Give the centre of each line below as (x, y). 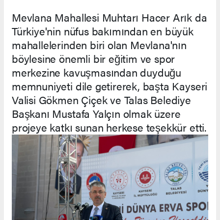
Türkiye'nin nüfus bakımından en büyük (103, 31)
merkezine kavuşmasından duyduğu (97, 72)
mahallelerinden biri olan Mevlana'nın (99, 45)
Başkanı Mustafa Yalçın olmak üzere (96, 113)
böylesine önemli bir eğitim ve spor (94, 58)
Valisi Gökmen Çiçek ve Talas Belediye (101, 100)
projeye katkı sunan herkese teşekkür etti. (109, 127)
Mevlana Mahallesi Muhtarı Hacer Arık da (110, 17)
